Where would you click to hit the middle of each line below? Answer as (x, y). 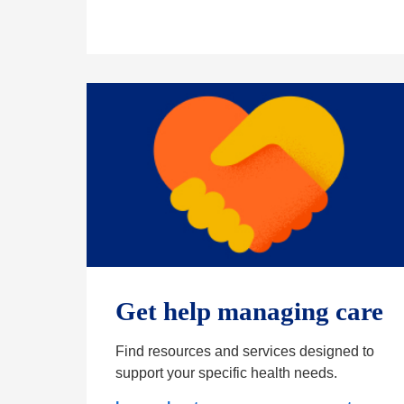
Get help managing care (249, 312)
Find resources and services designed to (245, 352)
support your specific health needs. (226, 373)
